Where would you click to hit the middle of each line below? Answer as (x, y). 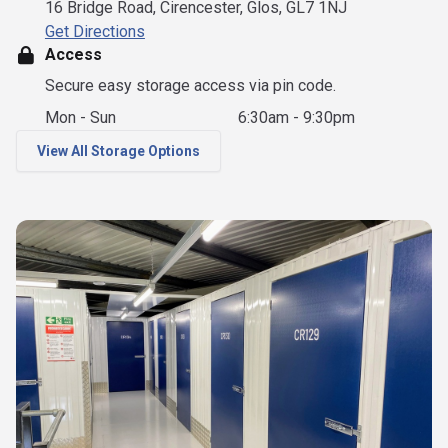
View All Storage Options (118, 150)
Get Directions (94, 31)
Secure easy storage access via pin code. (190, 85)
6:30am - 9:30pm (297, 117)
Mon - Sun (80, 117)
